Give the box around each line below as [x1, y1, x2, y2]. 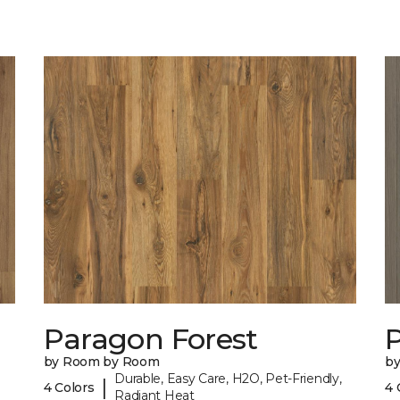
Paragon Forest [43, 321, 258, 357]
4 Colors [43, 379, 95, 396]
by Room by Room [43, 354, 160, 371]
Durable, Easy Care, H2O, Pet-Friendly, [114, 371, 342, 387]
